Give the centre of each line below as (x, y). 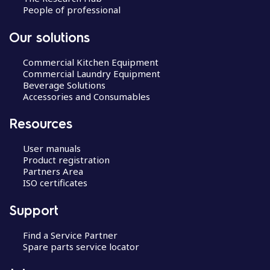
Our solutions (49, 36)
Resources (41, 123)
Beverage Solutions (64, 85)
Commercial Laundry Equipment (91, 73)
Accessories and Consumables (86, 96)
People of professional (71, 10)
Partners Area (53, 171)
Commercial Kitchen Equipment (90, 62)
